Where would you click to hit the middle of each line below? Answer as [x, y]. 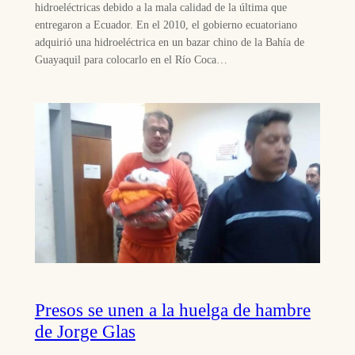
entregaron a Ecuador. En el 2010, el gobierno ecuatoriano [166, 25]
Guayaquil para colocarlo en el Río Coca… [131, 60]
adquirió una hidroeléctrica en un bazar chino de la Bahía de [169, 42]
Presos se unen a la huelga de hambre [172, 309]
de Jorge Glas [85, 331]
